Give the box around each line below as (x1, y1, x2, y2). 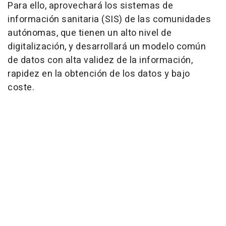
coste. (8, 80, 34, 94)
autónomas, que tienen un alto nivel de (8, 26, 172, 40)
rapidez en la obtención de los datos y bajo (8, 67, 190, 81)
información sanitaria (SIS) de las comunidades (8, 12, 211, 26)
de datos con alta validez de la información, (8, 53, 193, 67)
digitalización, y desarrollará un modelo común (8, 39, 206, 53)
